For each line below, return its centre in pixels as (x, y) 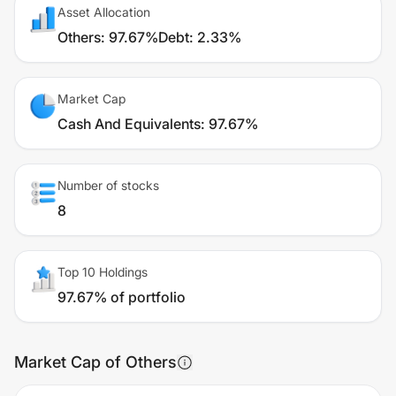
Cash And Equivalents (129, 124)
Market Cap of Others (95, 362)
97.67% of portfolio (122, 297)
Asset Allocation (104, 12)
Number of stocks (108, 185)
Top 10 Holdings (103, 272)
